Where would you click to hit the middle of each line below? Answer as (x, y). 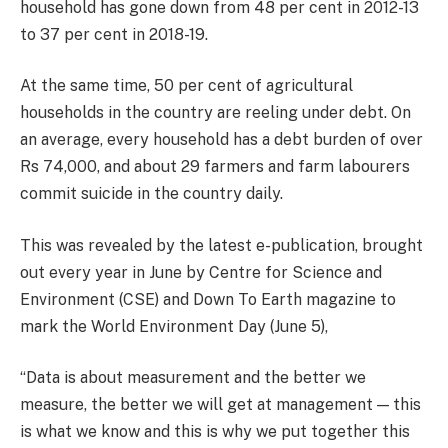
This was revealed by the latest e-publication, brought (221, 245)
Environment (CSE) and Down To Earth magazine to (208, 299)
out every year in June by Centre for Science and (201, 272)
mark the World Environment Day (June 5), (174, 326)
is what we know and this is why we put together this (215, 432)
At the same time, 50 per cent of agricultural (186, 86)
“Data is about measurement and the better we (193, 378)
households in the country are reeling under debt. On (215, 113)
